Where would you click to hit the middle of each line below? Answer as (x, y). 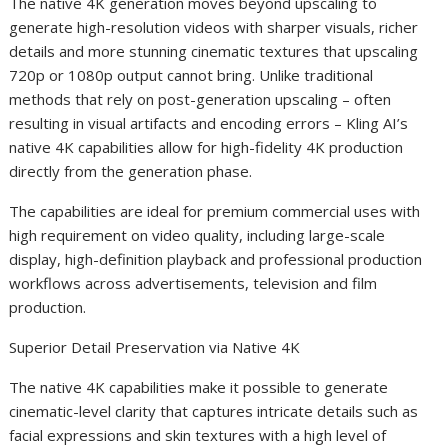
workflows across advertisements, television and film (193, 283)
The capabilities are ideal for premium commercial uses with (215, 211)
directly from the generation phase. (131, 171)
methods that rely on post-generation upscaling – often (200, 99)
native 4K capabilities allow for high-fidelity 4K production (206, 147)
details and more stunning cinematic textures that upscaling (214, 51)
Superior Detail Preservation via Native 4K (155, 347)
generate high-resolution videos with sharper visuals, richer (214, 27)
